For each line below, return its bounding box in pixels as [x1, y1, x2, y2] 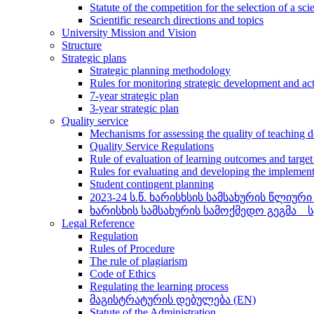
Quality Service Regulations [90, 140, 214, 152]
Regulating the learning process [90, 280, 228, 292]
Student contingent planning [90, 178, 214, 190]
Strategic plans [62, 52, 126, 64]
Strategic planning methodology [90, 64, 231, 76]
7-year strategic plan [90, 90, 179, 102]
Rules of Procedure [90, 243, 175, 254]
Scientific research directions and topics [90, 14, 264, 26]
